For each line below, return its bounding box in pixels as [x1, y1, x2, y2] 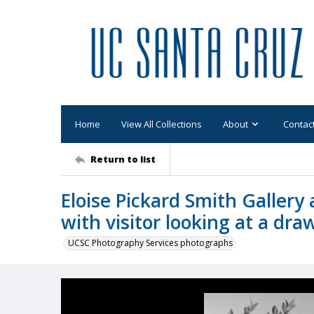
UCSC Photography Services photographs [68, 237, 233, 249]
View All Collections [121, 117, 202, 130]
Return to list [90, 152, 156, 165]
